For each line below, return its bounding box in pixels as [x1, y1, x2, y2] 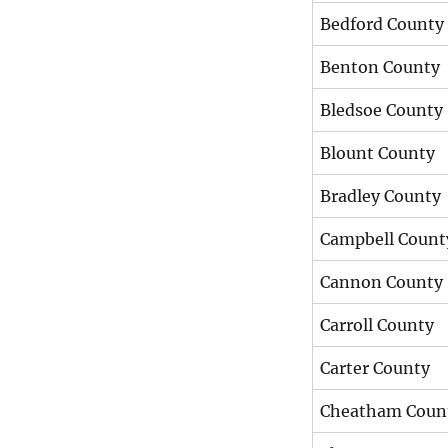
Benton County [320, 56, 440, 77]
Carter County [320, 357, 430, 378]
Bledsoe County [320, 99, 443, 120]
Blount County [320, 142, 435, 163]
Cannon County [320, 271, 443, 292]
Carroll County [320, 314, 434, 335]
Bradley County [320, 185, 441, 206]
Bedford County [320, 13, 444, 34]
